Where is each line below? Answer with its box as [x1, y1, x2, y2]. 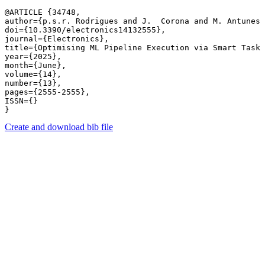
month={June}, [5, 61, 66, 70]
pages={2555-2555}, [5, 88, 90, 96]
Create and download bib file [5, 122, 113, 132]
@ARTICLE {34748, [5, 8, 80, 17]
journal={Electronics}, [5, 34, 109, 43]
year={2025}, [5, 52, 62, 61]
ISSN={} [5, 96, 38, 105]
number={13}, [5, 79, 62, 88]
